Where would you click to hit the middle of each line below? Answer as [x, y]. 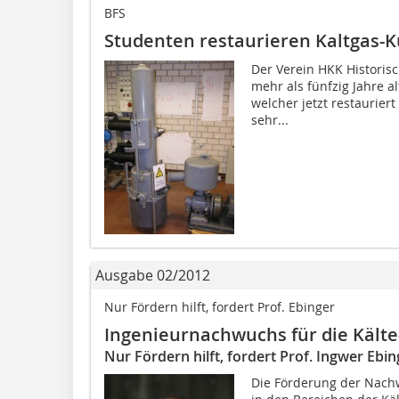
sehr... [269, 119]
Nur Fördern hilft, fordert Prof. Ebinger [220, 306]
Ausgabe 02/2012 [153, 275]
